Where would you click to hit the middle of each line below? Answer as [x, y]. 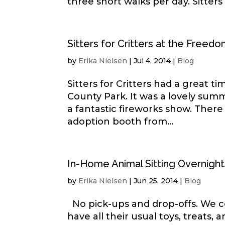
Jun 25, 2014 [156, 181]
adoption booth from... [121, 122]
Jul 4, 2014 [152, 61]
